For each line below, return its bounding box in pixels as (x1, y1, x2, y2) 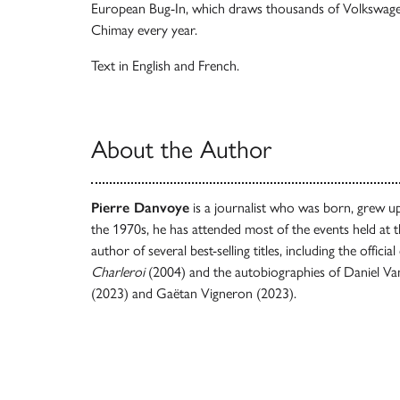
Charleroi (91, 263, 148, 280)
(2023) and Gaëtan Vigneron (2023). (91, 285, 300, 302)
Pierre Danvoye (91, 199, 189, 216)
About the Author (91, 134, 271, 164)
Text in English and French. (91, 57, 243, 74)
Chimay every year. (91, 21, 197, 38)
